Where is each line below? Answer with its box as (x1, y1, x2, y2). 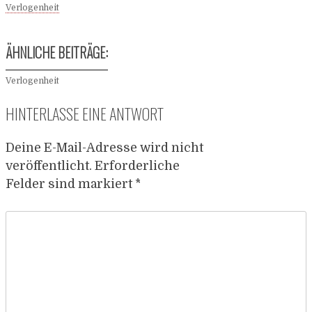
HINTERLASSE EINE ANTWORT (6, 101, 164, 125)
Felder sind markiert (6, 176, 135, 191)
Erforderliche (95, 158, 180, 173)
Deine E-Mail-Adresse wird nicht (6, 140, 203, 155)
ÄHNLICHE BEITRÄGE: (6, 41, 108, 63)
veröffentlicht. (6, 158, 92, 173)
